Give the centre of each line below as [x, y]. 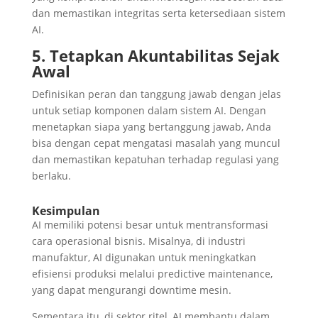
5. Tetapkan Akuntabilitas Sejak [155, 55]
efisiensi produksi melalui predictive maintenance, [152, 273]
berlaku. [51, 175]
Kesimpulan [66, 210]
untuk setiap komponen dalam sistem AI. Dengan [149, 110]
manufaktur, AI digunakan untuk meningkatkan [144, 257]
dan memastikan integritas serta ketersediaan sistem [158, 13]
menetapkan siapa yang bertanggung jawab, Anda [151, 126]
